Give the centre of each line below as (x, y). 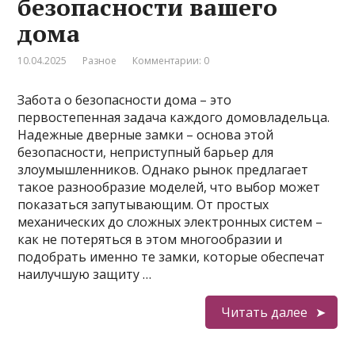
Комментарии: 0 (171, 61)
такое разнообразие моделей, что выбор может (169, 187)
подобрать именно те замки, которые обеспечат (172, 257)
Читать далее (264, 312)
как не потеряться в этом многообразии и (150, 239)
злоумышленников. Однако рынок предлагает (163, 170)
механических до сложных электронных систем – (170, 222)
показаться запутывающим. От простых (143, 204)
